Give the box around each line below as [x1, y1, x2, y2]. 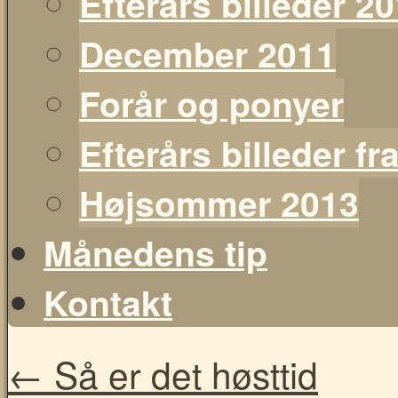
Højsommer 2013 [79, 178, 359, 227]
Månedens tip [44, 227, 267, 277]
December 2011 [79, 28, 336, 78]
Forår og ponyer [79, 78, 344, 128]
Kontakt [44, 277, 172, 327]
